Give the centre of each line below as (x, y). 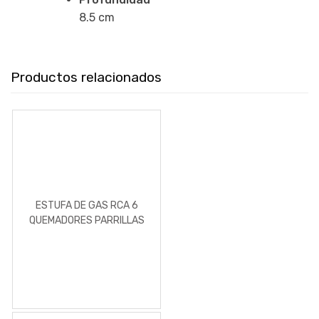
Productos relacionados (86, 77)
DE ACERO (87, 235)
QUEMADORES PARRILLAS (87, 220)
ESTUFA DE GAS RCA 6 (87, 205)
